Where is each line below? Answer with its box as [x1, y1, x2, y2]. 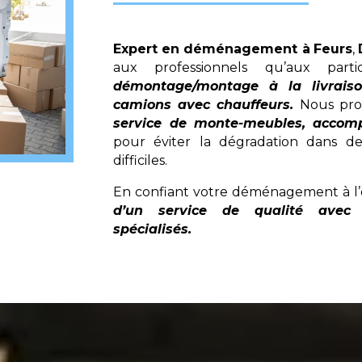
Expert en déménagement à [113, 40, 310, 57]
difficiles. [113, 152, 168, 168]
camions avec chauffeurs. [113, 96, 294, 112]
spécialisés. [113, 221, 192, 237]
